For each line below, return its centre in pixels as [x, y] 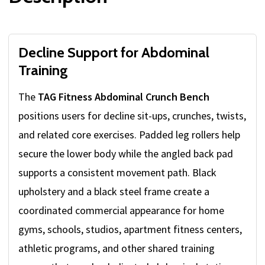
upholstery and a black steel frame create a [114, 192]
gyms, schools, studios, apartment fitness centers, [130, 230]
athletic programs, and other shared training [117, 248]
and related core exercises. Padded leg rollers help [129, 135]
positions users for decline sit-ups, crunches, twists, [132, 116]
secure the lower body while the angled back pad [126, 154]
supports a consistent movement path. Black [117, 173]
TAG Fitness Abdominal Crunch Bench [124, 97]
